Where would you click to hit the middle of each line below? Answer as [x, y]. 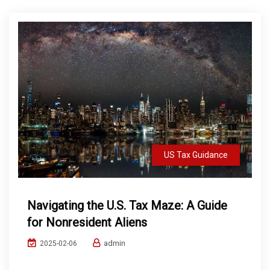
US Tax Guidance [196, 155]
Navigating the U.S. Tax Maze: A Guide [127, 205]
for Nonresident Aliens [87, 222]
